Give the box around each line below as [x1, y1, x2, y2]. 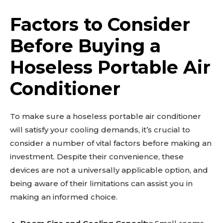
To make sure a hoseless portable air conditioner [10, 111, 201, 121]
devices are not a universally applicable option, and [10, 165, 208, 175]
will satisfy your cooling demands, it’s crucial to [10, 125, 190, 135]
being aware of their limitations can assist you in [10, 179, 193, 189]
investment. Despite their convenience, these [10, 152, 184, 162]
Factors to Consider [10, 13, 190, 36]
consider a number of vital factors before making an [10, 138, 212, 148]
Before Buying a [10, 35, 161, 57]
